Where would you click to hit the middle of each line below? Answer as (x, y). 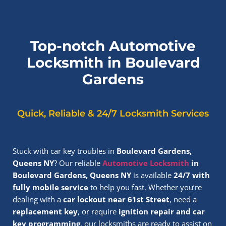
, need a (183, 199)
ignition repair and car (162, 211)
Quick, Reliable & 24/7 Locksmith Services (113, 114)
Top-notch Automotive (113, 46)
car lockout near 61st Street (116, 199)
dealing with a (38, 199)
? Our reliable (78, 163)
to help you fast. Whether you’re (145, 187)
